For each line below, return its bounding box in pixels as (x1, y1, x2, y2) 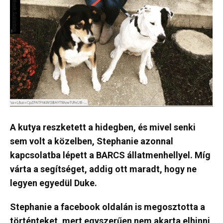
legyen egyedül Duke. (10, 178, 97, 189)
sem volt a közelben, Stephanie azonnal (10, 136, 173, 147)
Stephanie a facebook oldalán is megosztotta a (10, 202, 205, 213)
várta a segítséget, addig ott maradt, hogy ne (10, 164, 197, 175)
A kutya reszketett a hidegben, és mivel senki (10, 122, 196, 133)
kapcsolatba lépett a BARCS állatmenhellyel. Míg (10, 150, 211, 161)
